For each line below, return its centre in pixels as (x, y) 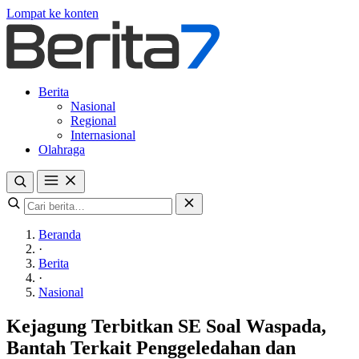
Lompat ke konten (52, 13)
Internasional (103, 135)
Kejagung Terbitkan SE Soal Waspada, (166, 326)
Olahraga (62, 149)
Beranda (60, 234)
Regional (93, 121)
